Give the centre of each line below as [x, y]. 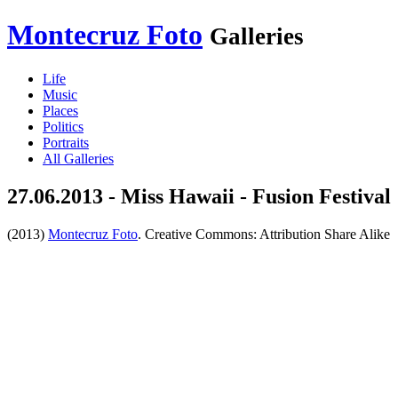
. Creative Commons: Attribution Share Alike [264, 234]
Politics [63, 126]
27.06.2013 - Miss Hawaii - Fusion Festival [199, 196]
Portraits [66, 142]
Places [60, 110]
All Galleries [78, 158]
